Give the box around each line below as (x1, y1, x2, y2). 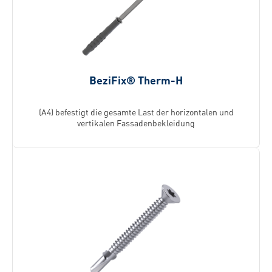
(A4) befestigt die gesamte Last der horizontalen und (38, 106, 234, 117)
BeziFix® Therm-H (89, 73, 183, 87)
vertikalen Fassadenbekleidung (77, 117, 195, 128)
